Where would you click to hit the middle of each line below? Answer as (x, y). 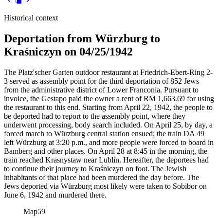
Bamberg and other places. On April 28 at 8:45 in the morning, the (106, 151)
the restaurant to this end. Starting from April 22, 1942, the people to (108, 107)
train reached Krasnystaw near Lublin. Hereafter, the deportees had (106, 160)
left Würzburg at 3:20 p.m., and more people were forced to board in (109, 142)
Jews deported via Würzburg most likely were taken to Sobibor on (105, 186)
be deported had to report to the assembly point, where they (95, 116)
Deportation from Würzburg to (82, 39)
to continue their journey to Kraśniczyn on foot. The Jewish (95, 168)
